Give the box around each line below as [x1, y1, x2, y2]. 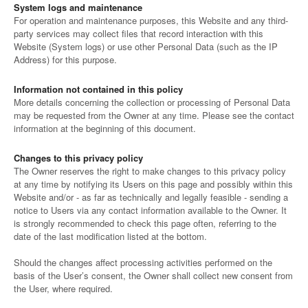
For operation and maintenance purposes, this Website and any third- [14, 14, 288, 27]
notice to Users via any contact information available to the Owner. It [14, 203, 287, 217]
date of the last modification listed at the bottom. [14, 230, 207, 243]
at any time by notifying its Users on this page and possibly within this [14, 177, 293, 190]
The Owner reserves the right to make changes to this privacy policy [14, 164, 286, 177]
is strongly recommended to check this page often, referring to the [14, 217, 276, 230]
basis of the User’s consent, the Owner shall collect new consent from [14, 269, 293, 282]
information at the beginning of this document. [14, 122, 196, 135]
